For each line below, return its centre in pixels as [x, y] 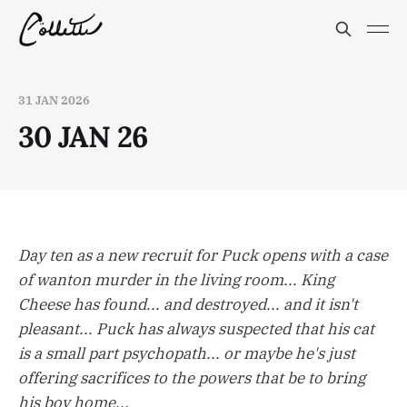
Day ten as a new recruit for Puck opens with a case [203, 256]
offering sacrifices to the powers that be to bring [192, 378]
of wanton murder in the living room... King [176, 280]
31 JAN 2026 [54, 100]
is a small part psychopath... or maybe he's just [187, 354]
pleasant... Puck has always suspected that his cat [196, 329]
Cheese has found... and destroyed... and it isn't [188, 305]
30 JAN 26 [83, 137]
